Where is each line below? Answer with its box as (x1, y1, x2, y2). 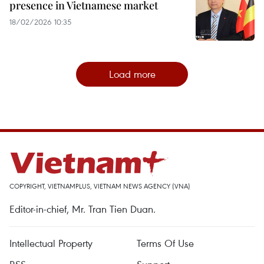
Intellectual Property (9, 236, 93, 250)
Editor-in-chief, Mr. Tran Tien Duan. (9, 202, 156, 216)
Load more (108, 67, 156, 81)
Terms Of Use (137, 236, 194, 250)
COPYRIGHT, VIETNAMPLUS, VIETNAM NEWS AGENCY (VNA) (9, 181, 190, 190)
